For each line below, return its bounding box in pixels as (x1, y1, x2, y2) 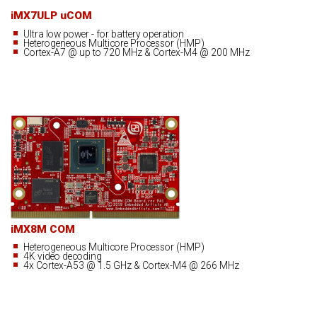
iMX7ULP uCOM (11, 9, 92, 23)
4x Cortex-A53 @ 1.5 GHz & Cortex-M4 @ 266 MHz (23, 259, 240, 271)
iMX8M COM (11, 222, 75, 236)
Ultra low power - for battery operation (23, 28, 185, 40)
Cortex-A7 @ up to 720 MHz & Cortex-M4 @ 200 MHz (23, 46, 250, 58)
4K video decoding (23, 250, 103, 262)
